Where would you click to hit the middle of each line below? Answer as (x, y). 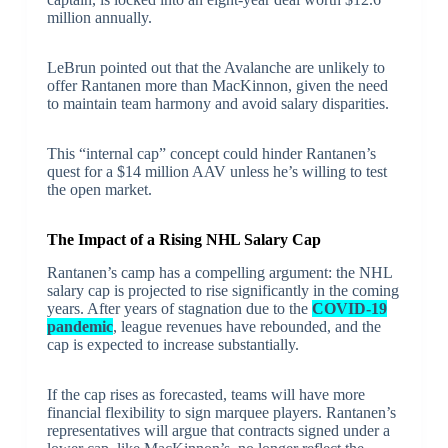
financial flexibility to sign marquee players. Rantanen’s (221, 412)
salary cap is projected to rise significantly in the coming (222, 290)
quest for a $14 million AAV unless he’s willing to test (216, 172)
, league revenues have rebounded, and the (246, 326)
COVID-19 (349, 308)
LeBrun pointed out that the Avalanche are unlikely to (215, 68)
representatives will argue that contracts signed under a (218, 430)
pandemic (79, 326)
